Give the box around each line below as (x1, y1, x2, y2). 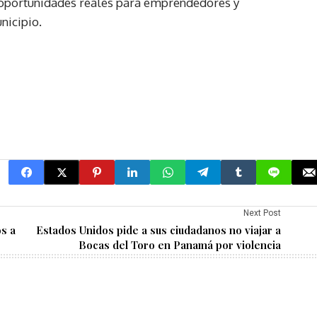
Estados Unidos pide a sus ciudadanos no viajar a (36, 223, 281, 238)
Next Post (243, 208, 281, 219)
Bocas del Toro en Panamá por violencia (79, 238, 281, 253)
